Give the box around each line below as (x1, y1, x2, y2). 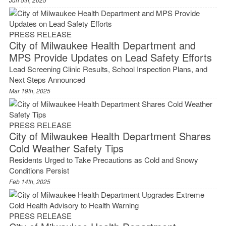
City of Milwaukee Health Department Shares (9, 129, 211, 144)
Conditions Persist (9, 165, 69, 176)
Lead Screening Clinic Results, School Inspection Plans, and (9, 64, 207, 75)
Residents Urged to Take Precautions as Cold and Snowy (9, 154, 198, 165)
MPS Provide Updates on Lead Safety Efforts (9, 50, 212, 65)
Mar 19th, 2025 (9, 86, 50, 95)
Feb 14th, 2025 (9, 177, 50, 186)
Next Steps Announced (9, 74, 85, 85)
